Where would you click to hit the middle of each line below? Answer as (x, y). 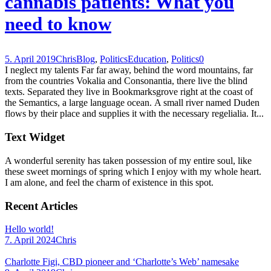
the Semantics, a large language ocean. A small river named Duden (132, 103)
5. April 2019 (30, 59)
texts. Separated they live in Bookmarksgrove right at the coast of (129, 92)
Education (147, 59)
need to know (58, 24)
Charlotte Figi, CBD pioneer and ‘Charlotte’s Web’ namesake (122, 262)
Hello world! (29, 229)
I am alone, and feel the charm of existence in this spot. (109, 182)
